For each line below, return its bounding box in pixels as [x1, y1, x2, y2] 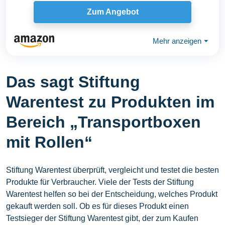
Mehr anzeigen [153, 37, 201, 46]
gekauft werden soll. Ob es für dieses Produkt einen [6, 201, 189, 210]
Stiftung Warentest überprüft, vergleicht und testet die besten [6, 165, 219, 174]
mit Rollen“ [6, 133, 92, 151]
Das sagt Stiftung [6, 72, 140, 91]
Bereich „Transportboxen [6, 113, 201, 131]
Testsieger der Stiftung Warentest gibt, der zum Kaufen [6, 213, 198, 222]
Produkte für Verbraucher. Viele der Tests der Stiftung [6, 177, 194, 186]
